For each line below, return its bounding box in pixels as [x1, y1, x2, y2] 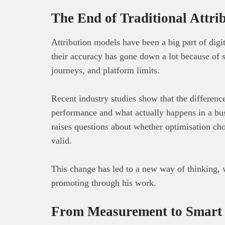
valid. [51, 135, 72, 146]
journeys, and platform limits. [51, 65, 160, 75]
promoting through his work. [51, 177, 156, 188]
